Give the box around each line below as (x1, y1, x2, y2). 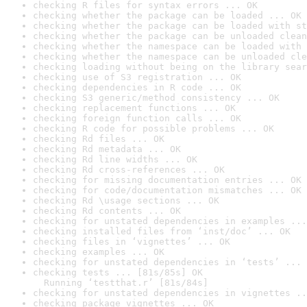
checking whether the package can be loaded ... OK (33, 10, 302, 21)
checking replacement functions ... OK (33, 103, 236, 113)
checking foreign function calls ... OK (33, 113, 241, 123)
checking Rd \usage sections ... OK (33, 195, 219, 206)
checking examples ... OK (33, 247, 164, 257)
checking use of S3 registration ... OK (33, 72, 241, 82)
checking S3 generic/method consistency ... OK (33, 93, 280, 103)
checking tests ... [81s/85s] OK (33, 267, 203, 278)
